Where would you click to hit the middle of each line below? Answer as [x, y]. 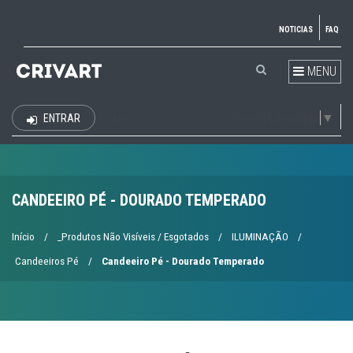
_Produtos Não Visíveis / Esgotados [133, 237]
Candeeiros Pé [47, 261]
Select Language [277, 117]
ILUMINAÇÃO [260, 237]
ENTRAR [61, 118]
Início [23, 237]
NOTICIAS [296, 30]
